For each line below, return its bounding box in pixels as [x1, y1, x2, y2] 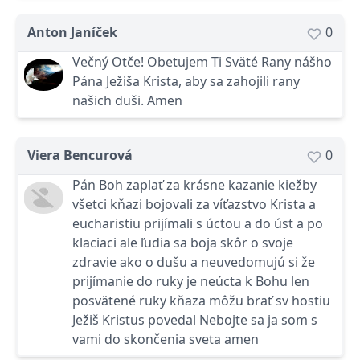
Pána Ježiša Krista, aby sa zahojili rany [72, 72, 300, 90]
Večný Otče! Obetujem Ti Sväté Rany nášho [72, 53, 332, 71]
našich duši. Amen [72, 92, 182, 109]
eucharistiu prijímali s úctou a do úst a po [72, 215, 323, 232]
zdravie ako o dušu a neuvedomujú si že [72, 253, 315, 271]
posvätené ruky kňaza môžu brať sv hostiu [72, 292, 330, 309]
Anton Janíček [27, 23, 117, 41]
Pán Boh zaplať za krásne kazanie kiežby [72, 176, 317, 194]
